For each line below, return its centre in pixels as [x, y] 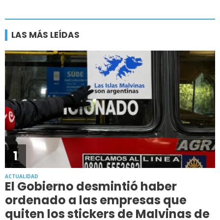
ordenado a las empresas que [96, 200]
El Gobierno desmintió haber [91, 186]
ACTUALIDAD [22, 176]
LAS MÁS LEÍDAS [45, 35]
